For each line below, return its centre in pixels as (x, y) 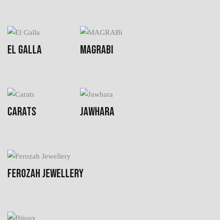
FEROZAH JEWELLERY (45, 173)
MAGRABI (97, 50)
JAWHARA (97, 111)
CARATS (22, 111)
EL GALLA (25, 50)
